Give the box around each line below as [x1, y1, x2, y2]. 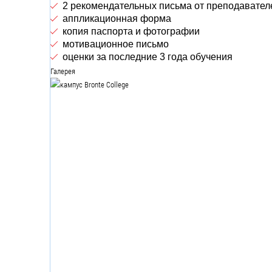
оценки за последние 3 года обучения [63, 52, 233, 62]
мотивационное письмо [63, 39, 169, 49]
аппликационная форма [63, 13, 171, 24]
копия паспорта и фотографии [63, 26, 200, 36]
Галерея [50, 66, 75, 76]
